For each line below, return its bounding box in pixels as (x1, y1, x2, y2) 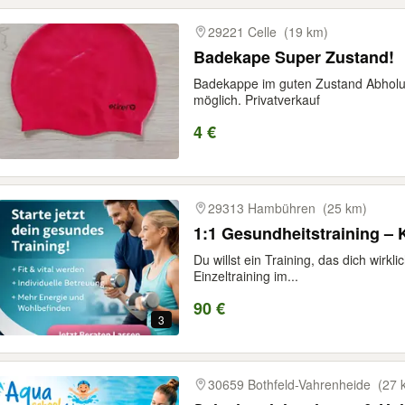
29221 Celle (208, 23, 277, 41)
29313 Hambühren (208, 199, 316, 217)
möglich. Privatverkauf (193, 90, 320, 108)
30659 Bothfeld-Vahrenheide (208, 375, 371, 393)
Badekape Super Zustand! (193, 45, 394, 69)
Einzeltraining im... (193, 267, 298, 285)
